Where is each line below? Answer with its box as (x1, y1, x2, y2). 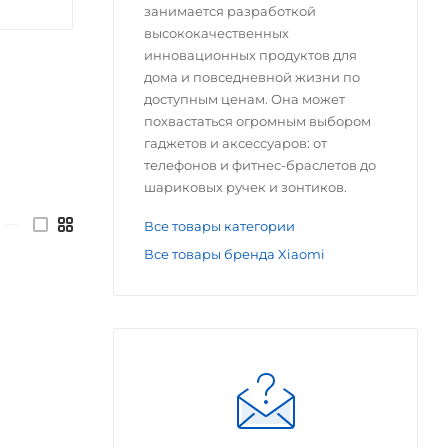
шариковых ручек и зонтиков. (144, 178, 347, 195)
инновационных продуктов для (144, 46, 357, 63)
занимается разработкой (144, 2, 316, 19)
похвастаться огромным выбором (144, 112, 371, 129)
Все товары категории (144, 217, 295, 234)
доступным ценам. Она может (144, 90, 345, 107)
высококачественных (144, 24, 289, 41)
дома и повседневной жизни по (144, 68, 360, 85)
